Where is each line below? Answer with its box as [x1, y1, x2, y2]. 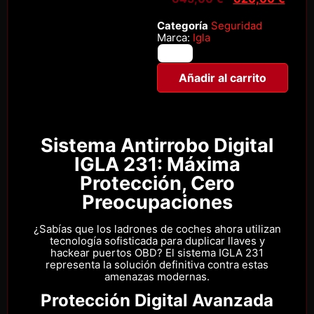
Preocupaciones [81, 190, 233, 214]
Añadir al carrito [179, 71, 266, 86]
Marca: [157, 31, 193, 45]
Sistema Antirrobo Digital [41, 133, 273, 157]
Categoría [157, 19, 208, 33]
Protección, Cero [79, 171, 235, 195]
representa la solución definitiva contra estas [46, 257, 268, 271]
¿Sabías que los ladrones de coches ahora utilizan [33, 221, 281, 235]
